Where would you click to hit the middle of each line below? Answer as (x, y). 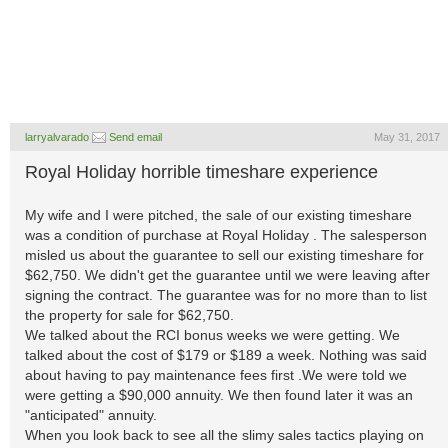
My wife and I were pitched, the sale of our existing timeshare (218, 215)
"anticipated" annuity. (91, 415)
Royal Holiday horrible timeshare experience (201, 172)
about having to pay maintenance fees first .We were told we (216, 375)
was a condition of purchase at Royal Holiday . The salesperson (226, 235)
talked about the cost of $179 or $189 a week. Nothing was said (226, 355)
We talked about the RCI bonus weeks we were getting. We (212, 335)
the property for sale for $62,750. (129, 315)
